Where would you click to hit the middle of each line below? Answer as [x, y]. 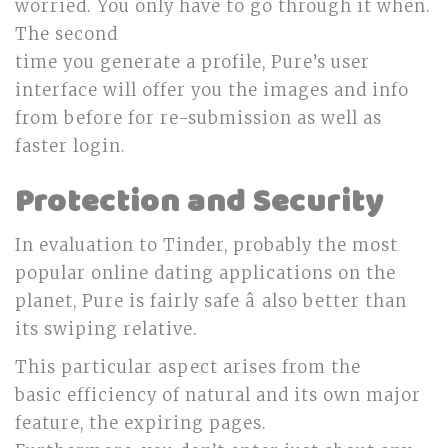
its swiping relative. [106, 329]
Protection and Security [199, 202]
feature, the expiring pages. [141, 423]
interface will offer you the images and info [212, 90]
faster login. [70, 146]
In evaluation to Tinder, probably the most [206, 245]
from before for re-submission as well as [198, 118]
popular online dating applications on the [205, 273]
